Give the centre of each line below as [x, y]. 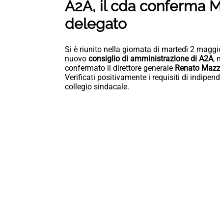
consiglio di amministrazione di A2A [151, 59]
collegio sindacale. [97, 87]
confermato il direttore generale [120, 68]
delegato [96, 24]
